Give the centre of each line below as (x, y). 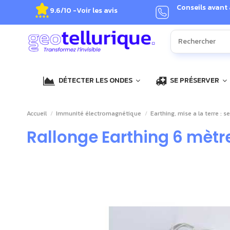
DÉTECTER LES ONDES (95, 81)
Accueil (37, 114)
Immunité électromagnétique (99, 114)
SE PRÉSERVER (195, 81)
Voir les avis (97, 10)
